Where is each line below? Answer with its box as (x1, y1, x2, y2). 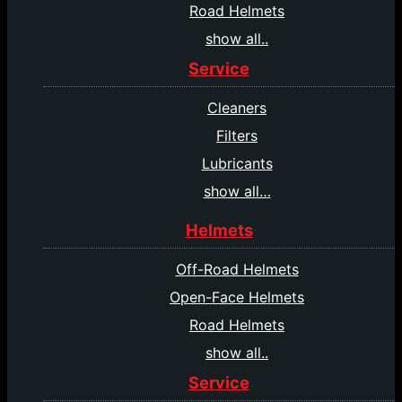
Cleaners (207, 99, 267, 118)
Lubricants (201, 154, 273, 173)
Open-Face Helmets (170, 288, 304, 307)
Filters (216, 127, 258, 145)
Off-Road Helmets (175, 260, 299, 279)
